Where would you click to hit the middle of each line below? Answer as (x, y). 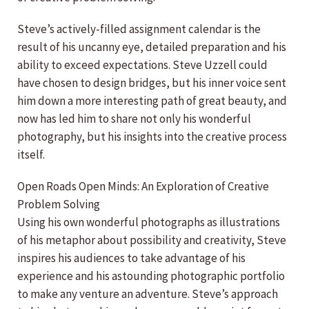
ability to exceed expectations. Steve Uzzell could (142, 65)
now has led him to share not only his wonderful (134, 119)
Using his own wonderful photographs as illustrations (149, 222)
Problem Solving (59, 204)
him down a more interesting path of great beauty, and (152, 101)
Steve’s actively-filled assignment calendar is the (139, 29)
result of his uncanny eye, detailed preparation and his (152, 47)
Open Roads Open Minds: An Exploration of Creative (143, 186)
